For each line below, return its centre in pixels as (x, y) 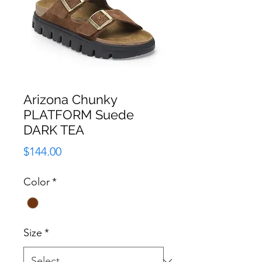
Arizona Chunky (70, 99)
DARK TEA (54, 130)
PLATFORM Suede (79, 114)
